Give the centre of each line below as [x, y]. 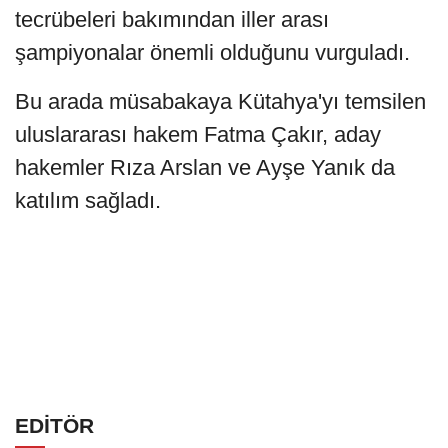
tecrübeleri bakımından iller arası [172, 19]
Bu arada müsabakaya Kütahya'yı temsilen [220, 101]
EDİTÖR [54, 425]
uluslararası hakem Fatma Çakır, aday [198, 134]
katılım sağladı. [88, 200]
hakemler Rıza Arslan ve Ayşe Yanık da [205, 167]
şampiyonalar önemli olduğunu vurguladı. [212, 52]
